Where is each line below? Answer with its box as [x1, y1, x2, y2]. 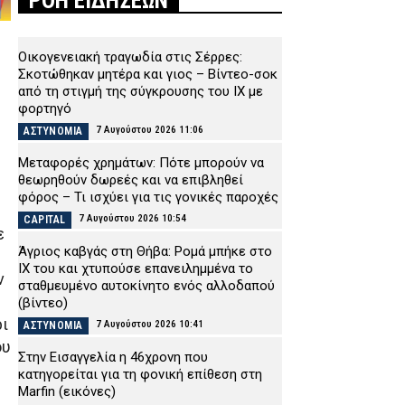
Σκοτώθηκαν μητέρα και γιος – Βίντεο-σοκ [18, 65, 278, 82]
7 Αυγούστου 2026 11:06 [95, 123, 203, 136]
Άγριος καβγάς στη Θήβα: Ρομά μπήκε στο [18, 242, 272, 259]
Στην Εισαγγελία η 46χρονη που [18, 348, 208, 365]
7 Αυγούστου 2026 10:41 [95, 317, 203, 330]
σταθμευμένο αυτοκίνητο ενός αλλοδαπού [18, 277, 275, 294]
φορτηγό [18, 99, 71, 117]
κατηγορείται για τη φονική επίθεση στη [18, 365, 262, 382]
